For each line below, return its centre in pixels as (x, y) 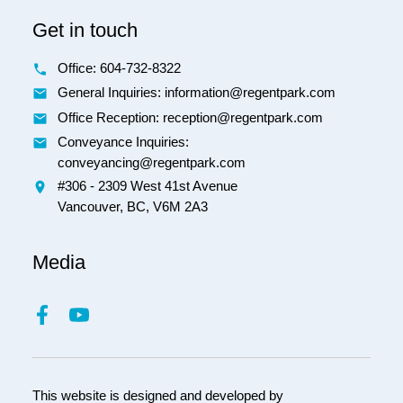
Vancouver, (91, 206)
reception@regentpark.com (243, 117)
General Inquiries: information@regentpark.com (197, 93)
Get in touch (85, 30)
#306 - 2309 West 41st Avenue (148, 186)
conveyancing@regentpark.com (151, 162)
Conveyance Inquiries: (123, 142)
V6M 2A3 (181, 206)
